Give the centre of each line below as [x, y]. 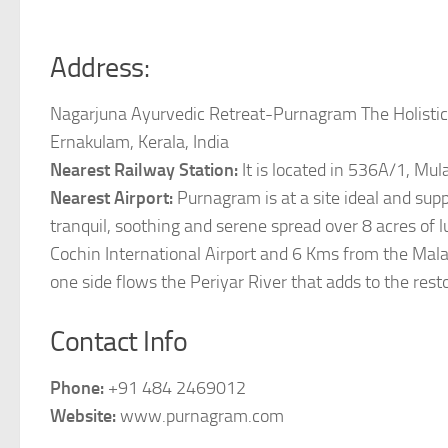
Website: [85, 416]
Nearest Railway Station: [146, 170]
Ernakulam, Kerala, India [139, 142]
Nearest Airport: [113, 198]
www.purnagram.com [202, 416]
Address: [99, 67]
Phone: [79, 388]
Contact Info [118, 341]
